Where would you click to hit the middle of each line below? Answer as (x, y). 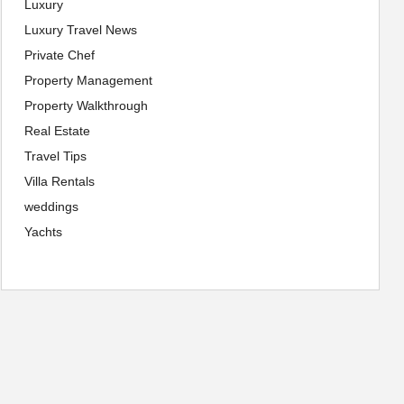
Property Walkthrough (86, 106)
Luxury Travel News (81, 30)
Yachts (43, 232)
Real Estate (57, 131)
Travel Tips (55, 156)
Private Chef (60, 55)
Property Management (88, 80)
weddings (51, 207)
